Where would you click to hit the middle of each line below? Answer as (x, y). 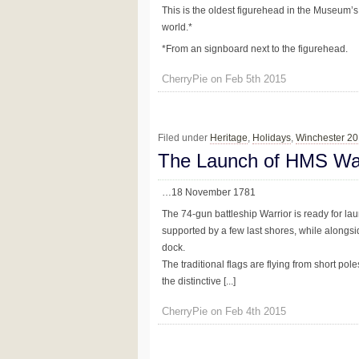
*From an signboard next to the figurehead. (255, 49)
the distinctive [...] (199, 282)
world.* (177, 28)
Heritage (229, 137)
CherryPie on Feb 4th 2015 (224, 312)
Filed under (184, 137)
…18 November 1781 (209, 192)
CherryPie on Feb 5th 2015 (224, 79)
